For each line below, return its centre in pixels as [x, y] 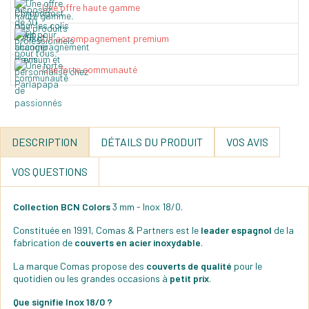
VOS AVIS [247, 141]
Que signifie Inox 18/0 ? [63, 301]
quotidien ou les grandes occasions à [91, 278]
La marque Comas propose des [80, 266]
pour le [247, 266]
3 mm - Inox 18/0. [147, 206]
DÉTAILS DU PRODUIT [152, 141]
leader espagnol [235, 230]
